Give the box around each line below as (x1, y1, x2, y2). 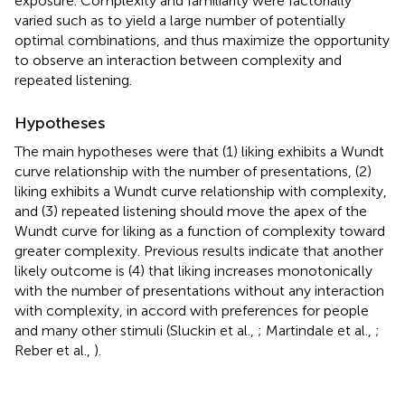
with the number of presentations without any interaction (14, 281, 384, 299)
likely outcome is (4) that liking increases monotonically (14, 261, 372, 279)
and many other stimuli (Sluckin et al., (14, 321, 258, 339)
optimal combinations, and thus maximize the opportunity (14, 31, 390, 49)
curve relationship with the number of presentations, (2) (14, 162, 372, 180)
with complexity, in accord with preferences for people (14, 301, 369, 319)
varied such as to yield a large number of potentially (14, 11, 345, 29)
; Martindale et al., (258, 321, 375, 339)
